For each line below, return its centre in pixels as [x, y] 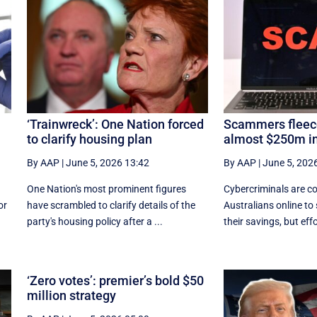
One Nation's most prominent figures [106, 189]
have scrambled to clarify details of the [111, 205]
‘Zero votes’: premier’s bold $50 [115, 281]
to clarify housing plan [89, 139]
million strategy [71, 296]
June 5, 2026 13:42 [107, 162]
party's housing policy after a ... [94, 221]
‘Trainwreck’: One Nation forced [115, 124]
